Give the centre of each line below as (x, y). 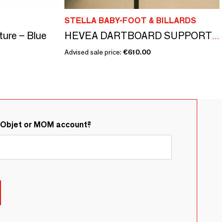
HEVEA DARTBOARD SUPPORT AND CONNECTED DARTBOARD (216, 36)
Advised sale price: (93, 52)
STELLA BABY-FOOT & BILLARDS (130, 20)
